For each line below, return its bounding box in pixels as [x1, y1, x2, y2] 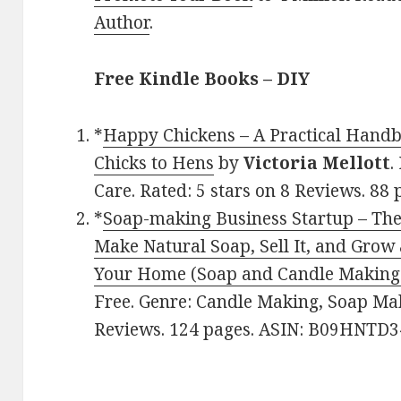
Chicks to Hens [94, 151, 215, 175]
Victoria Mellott [243, 151, 391, 175]
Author [94, 11, 150, 35]
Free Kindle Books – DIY [94, 67, 311, 91]
